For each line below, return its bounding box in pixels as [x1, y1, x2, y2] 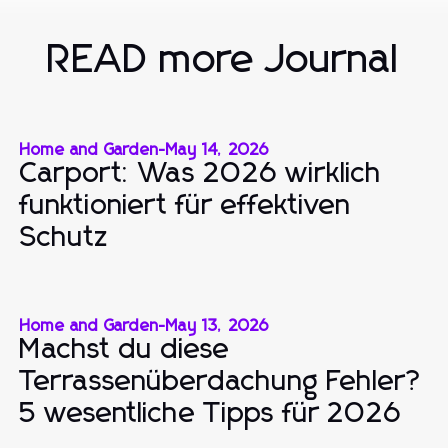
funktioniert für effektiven [20, 191, 351, 220]
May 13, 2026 [166, 317, 270, 334]
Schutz [20, 223, 109, 252]
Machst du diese [20, 335, 230, 364]
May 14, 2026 [166, 141, 270, 158]
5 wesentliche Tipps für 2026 [20, 399, 402, 428]
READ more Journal [48, 39, 400, 80]
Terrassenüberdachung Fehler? [20, 367, 423, 396]
